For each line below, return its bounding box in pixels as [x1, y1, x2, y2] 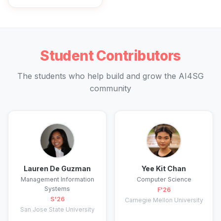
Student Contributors [40, 47, 181, 65]
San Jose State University [20, 205, 95, 213]
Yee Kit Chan [142, 164, 186, 173]
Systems [44, 185, 70, 193]
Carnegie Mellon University [124, 196, 203, 204]
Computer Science [136, 176, 191, 184]
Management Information [20, 176, 94, 184]
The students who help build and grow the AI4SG [17, 71, 204, 81]
